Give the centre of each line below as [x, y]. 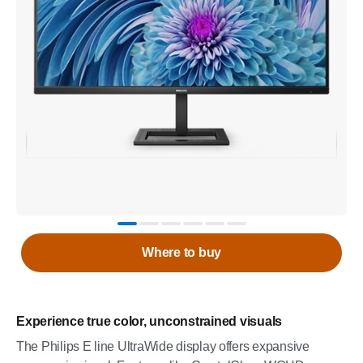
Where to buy [181, 252]
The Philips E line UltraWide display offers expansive [163, 346]
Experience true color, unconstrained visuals [149, 321]
